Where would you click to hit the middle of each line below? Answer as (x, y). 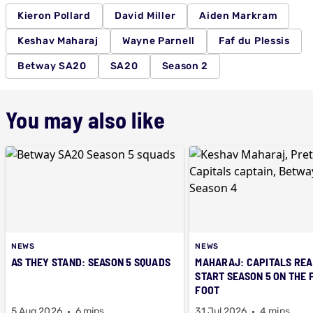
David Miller (145, 16)
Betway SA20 (52, 66)
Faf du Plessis (254, 41)
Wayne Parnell (158, 41)
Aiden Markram (239, 16)
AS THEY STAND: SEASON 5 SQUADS (91, 262)
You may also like (86, 119)
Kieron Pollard (54, 16)
